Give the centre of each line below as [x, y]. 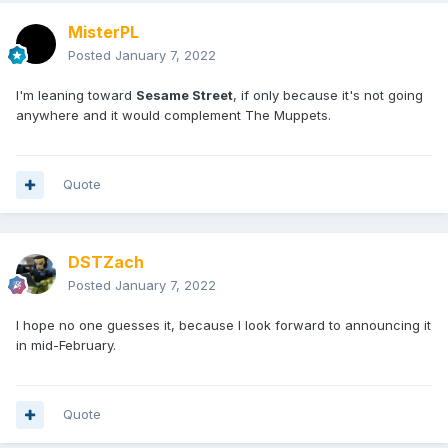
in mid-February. [66, 345]
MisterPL [103, 32]
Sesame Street [184, 95]
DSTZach [106, 262]
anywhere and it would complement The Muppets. [173, 115]
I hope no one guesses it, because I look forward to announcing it [223, 325]
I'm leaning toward [76, 95]
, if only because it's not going [328, 95]
